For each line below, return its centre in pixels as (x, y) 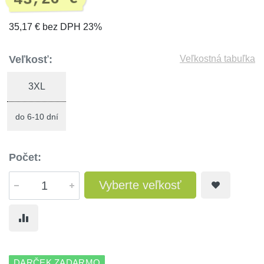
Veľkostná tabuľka (217, 59)
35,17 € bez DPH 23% (55, 27)
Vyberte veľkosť (140, 185)
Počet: (25, 157)
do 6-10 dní (37, 117)
